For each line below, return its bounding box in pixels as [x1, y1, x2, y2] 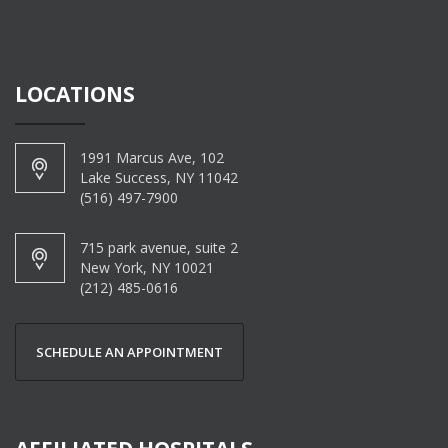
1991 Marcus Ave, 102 [80, 147, 224, 167]
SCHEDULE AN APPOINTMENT [36, 342, 223, 361]
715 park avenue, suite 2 [80, 237, 238, 257]
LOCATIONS [15, 79, 135, 108]
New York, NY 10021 [80, 257, 214, 277]
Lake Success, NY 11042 [80, 167, 238, 187]
